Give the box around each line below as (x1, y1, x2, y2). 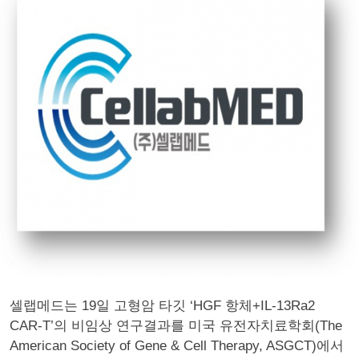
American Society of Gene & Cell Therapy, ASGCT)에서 (10, 338, 344, 353)
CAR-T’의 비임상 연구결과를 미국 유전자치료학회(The (10, 318, 342, 333)
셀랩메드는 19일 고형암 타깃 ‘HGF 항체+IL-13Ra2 (10, 298, 315, 313)
